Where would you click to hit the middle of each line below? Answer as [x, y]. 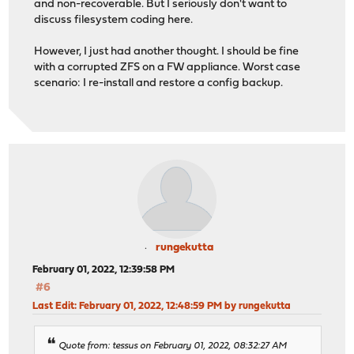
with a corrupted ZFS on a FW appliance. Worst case [168, 68]
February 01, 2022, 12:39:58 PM [104, 269]
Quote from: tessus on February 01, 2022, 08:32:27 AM [173, 346]
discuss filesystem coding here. [114, 21]
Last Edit [54, 306]
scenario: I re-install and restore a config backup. [159, 84]
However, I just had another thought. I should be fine [167, 52]
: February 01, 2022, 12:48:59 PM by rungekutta [183, 306]
